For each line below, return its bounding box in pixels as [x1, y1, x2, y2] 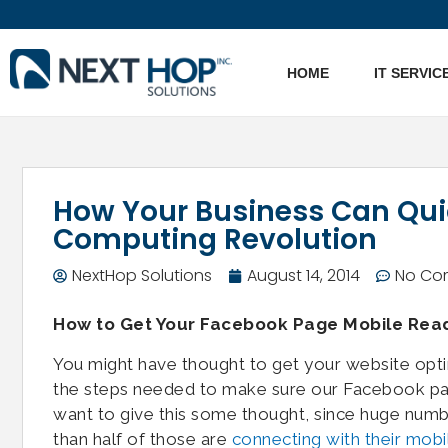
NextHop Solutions [72, 264, 212, 288]
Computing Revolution [53, 220, 377, 260]
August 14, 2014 [247, 264, 360, 288]
